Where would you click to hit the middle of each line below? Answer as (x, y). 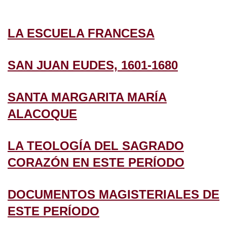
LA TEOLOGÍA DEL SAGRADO (96, 145)
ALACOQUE (42, 113)
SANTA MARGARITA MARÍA (87, 97)
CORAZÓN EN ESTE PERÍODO (96, 162)
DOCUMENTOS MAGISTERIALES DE (113, 194)
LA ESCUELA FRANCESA (81, 33)
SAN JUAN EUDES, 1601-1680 (93, 65)
